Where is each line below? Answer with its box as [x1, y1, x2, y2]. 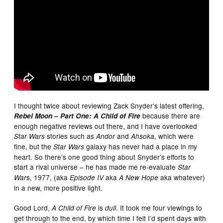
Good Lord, [14, 203, 52, 213]
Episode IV [70, 173, 104, 183]
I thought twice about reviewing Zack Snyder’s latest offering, [14, 101, 205, 111]
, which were [154, 131, 194, 141]
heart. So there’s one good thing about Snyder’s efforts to [14, 152, 195, 162]
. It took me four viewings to [116, 203, 203, 213]
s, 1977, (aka [26, 172, 70, 183]
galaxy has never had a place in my [84, 141, 198, 152]
